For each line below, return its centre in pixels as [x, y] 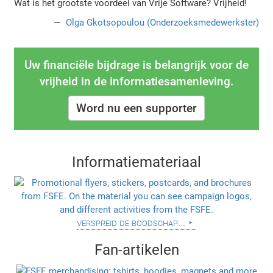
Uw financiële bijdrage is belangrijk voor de [136, 65]
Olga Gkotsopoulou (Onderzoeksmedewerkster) [161, 23]
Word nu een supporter [136, 108]
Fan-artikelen [136, 250]
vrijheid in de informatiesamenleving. [136, 82]
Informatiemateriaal [136, 162]
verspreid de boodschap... [131, 223]
